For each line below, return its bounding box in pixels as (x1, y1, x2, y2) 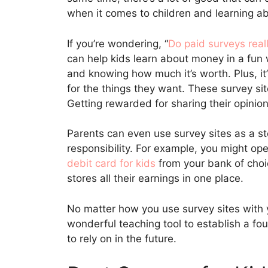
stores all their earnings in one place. (67, 172, 246, 185)
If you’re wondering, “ (67, 37, 168, 50)
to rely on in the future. (67, 232, 179, 245)
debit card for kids (67, 157, 156, 170)
